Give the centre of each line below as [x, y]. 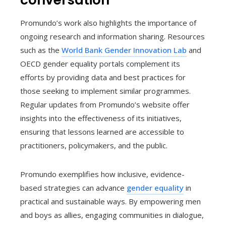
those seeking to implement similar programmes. [105, 91]
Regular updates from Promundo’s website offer [105, 105]
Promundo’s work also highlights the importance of [108, 23]
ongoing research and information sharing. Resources [112, 37]
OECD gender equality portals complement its [100, 64]
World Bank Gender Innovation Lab [124, 50]
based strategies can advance [73, 188]
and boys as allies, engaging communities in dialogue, [112, 215]
